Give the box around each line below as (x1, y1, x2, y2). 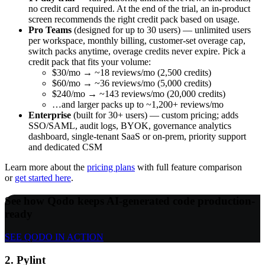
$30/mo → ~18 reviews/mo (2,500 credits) (52, 67, 211, 78)
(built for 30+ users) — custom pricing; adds (71, 110, 238, 121)
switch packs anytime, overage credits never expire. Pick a (28, 46, 245, 57)
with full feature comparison (135, 162, 242, 173)
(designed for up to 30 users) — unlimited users (72, 25, 251, 35)
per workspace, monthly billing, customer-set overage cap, (28, 35, 245, 46)
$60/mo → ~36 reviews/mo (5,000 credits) (52, 78, 211, 89)
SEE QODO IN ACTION (5, 231, 104, 242)
